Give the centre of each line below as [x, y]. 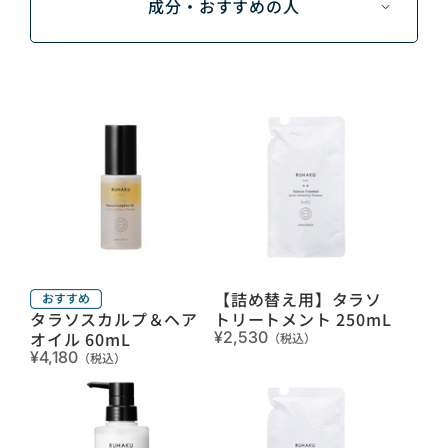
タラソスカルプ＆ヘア [114, 318]
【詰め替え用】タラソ [298, 298]
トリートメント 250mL [303, 318]
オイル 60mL [80, 338]
